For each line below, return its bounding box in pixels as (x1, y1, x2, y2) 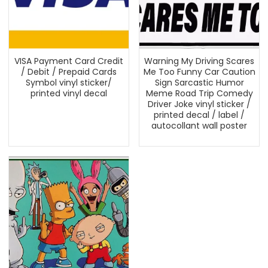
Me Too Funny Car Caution (143, 66, 255, 78)
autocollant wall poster (151, 120, 247, 132)
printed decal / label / (154, 109, 245, 121)
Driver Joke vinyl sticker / (148, 98, 251, 110)
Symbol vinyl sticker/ (26, 77, 112, 89)
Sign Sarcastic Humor (154, 77, 244, 89)
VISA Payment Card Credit (14, 55, 123, 67)
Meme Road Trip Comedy (145, 87, 253, 99)
